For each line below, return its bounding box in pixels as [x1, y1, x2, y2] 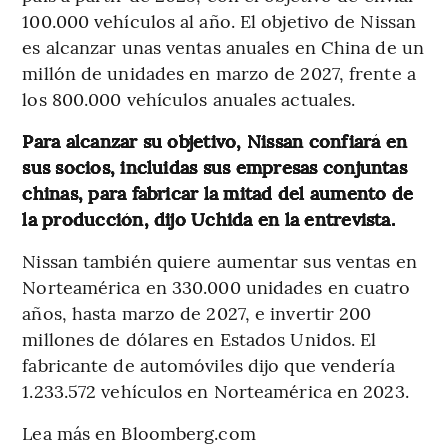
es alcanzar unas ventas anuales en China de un [22, 34, 424, 60]
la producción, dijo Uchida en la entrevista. [22, 206, 395, 232]
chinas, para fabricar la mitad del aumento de [22, 180, 414, 206]
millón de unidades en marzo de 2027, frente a [22, 60, 416, 86]
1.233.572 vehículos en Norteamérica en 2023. [22, 378, 409, 404]
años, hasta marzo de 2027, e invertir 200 [22, 300, 372, 326]
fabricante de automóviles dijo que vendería [22, 352, 395, 378]
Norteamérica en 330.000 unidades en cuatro [22, 274, 411, 300]
